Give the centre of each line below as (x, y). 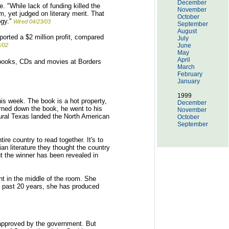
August (187, 31)
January (189, 81)
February (190, 74)
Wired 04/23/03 (32, 21)
